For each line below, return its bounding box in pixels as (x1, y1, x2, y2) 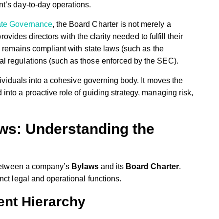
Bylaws (71, 162, 99, 171)
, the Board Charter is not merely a (52, 20, 171, 28)
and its (98, 162, 126, 171)
